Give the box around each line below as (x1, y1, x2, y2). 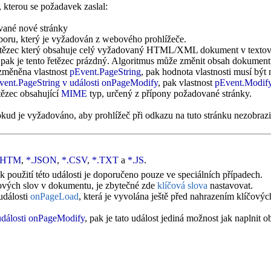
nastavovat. (207, 180, 253, 191)
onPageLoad (30, 191, 79, 201)
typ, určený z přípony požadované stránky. (87, 88, 252, 99)
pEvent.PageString (69, 67, 141, 77)
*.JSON (26, 155, 57, 165)
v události (59, 77, 102, 88)
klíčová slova (157, 180, 207, 191)
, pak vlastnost (157, 77, 215, 88)
